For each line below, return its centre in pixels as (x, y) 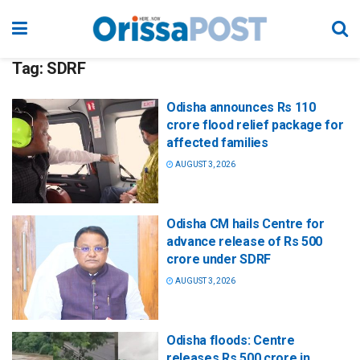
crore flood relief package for (255, 125)
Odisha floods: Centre (231, 341)
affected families (217, 143)
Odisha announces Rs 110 (241, 107)
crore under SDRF (219, 260)
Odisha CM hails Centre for (245, 224)
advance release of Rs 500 (244, 242)
